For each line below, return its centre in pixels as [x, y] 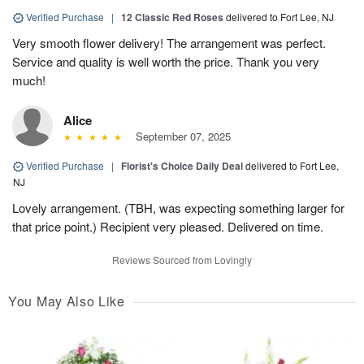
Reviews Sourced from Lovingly [182, 259]
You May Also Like [67, 301]
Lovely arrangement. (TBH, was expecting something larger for [178, 207]
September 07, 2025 [180, 136]
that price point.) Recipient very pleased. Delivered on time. [168, 226]
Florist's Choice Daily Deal [182, 165]
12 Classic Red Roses [172, 17]
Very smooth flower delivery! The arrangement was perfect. [169, 42]
